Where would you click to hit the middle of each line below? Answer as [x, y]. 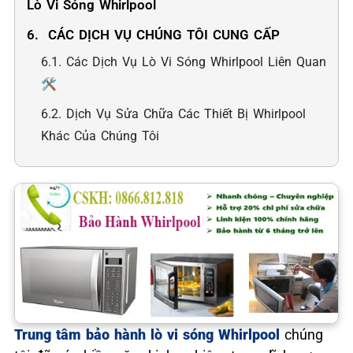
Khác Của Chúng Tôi [100, 136]
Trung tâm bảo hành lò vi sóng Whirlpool [149, 334]
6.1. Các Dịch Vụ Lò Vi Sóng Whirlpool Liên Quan [184, 62]
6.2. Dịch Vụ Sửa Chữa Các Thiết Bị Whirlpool [173, 114]
